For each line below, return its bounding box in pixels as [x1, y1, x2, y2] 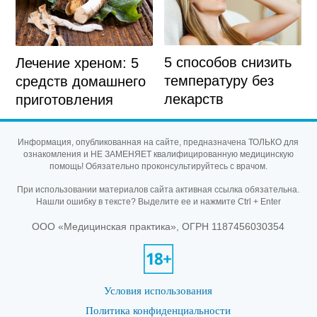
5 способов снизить [164, 54, 292, 71]
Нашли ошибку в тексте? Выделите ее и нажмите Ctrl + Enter [35, 197, 281, 207]
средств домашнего [15, 74, 146, 90]
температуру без [164, 73, 275, 89]
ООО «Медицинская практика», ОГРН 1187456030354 [32, 221, 285, 233]
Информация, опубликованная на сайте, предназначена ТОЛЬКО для [18, 137, 299, 148]
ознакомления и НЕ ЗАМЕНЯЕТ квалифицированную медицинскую [23, 149, 294, 160]
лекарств [164, 91, 224, 108]
